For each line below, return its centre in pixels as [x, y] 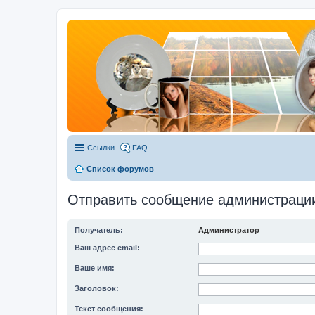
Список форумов [120, 169]
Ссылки [101, 148]
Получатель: [99, 230]
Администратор [229, 230]
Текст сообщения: [109, 309]
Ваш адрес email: [107, 247]
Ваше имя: [95, 268]
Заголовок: [97, 288]
